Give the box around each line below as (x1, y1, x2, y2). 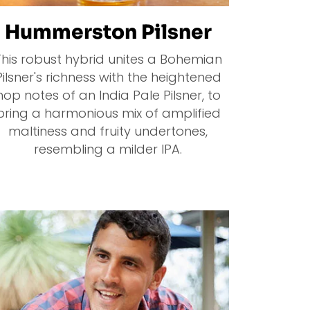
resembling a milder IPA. (34, 140, 182, 158)
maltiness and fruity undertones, (8, 122, 208, 140)
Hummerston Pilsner (4, 20, 212, 45)
